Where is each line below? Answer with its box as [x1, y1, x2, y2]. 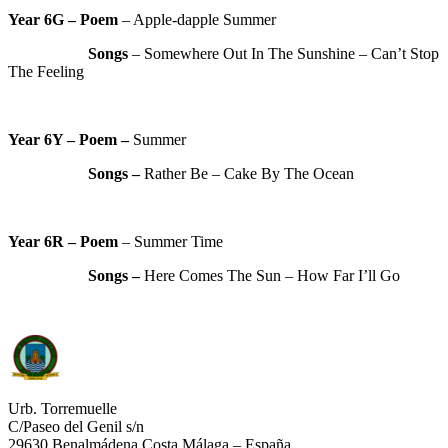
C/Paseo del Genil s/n [8, 418, 144, 436]
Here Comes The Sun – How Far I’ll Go [144, 267, 400, 285]
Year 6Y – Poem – [8, 131, 133, 149]
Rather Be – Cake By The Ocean [144, 165, 354, 183]
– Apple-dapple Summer [118, 11, 276, 29]
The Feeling [8, 63, 84, 81]
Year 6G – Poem [8, 11, 118, 29]
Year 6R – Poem [8, 233, 118, 251]
